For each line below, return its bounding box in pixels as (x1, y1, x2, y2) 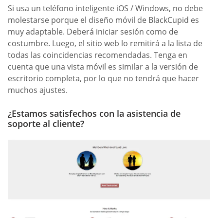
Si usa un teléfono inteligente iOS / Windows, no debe (8, 3, 203, 14)
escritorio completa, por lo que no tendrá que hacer (8, 73, 199, 84)
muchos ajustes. (8, 85, 68, 96)
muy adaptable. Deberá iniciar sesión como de (8, 26, 178, 37)
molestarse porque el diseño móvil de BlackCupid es (8, 15, 199, 26)
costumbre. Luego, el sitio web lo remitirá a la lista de (8, 38, 202, 49)
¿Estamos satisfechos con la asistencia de (8, 107, 181, 119)
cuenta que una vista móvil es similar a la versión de (8, 61, 198, 73)
